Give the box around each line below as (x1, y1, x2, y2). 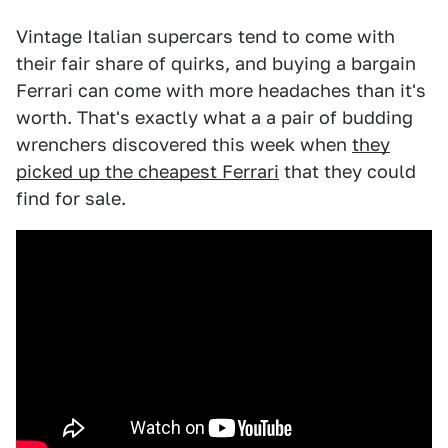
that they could (279, 161, 416, 183)
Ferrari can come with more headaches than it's (16, 80, 426, 102)
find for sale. (16, 188, 126, 210)
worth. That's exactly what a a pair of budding (16, 107, 413, 129)
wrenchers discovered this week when (16, 134, 352, 156)
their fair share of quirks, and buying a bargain (16, 53, 416, 75)
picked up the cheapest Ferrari (16, 161, 279, 183)
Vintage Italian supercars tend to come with (16, 26, 395, 48)
